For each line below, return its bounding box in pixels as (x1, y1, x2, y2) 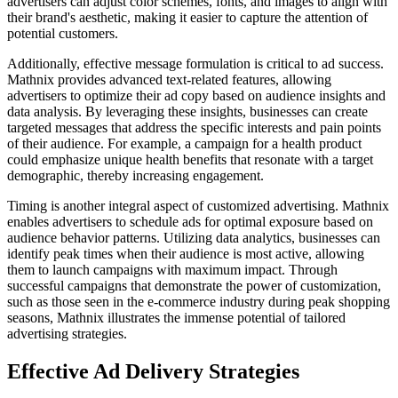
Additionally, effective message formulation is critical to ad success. (7, 56, 384, 72)
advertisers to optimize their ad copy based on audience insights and (7, 88, 386, 104)
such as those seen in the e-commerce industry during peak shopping (7, 294, 390, 310)
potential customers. (7, 26, 118, 42)
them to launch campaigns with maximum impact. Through (7, 262, 338, 278)
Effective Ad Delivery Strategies (7, 360, 299, 384)
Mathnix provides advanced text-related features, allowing (7, 72, 331, 88)
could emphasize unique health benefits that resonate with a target (7, 152, 373, 168)
